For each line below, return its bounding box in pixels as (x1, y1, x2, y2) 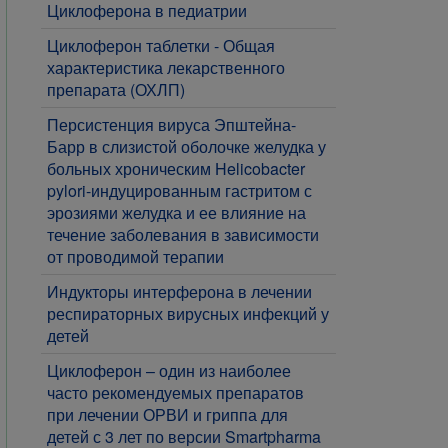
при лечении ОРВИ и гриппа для (47, 403, 288, 426)
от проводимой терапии (47, 245, 224, 268)
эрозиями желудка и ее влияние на (47, 201, 306, 224)
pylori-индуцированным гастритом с (47, 179, 312, 202)
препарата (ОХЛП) (47, 78, 185, 101)
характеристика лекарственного (47, 56, 285, 79)
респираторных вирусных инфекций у (47, 302, 329, 325)
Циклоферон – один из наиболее (47, 359, 291, 382)
